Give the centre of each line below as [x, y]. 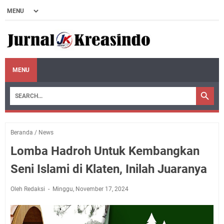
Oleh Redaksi [28, 189]
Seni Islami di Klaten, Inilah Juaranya [109, 169]
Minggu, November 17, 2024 [90, 189]
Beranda [22, 132]
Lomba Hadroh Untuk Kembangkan [105, 151]
